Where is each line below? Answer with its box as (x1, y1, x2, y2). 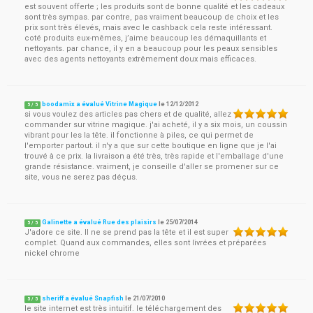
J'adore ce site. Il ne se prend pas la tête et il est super (24, 228, 228, 237)
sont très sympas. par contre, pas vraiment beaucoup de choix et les (24, 13, 279, 22)
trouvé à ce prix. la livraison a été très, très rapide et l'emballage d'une (24, 152, 284, 161)
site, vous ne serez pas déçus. (24, 173, 138, 182)
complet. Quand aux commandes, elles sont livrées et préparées (24, 238, 266, 247)
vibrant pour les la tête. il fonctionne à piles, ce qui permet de (24, 131, 254, 140)
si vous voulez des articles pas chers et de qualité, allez (24, 110, 231, 119)
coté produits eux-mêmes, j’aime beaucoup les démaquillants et (24, 34, 266, 43)
